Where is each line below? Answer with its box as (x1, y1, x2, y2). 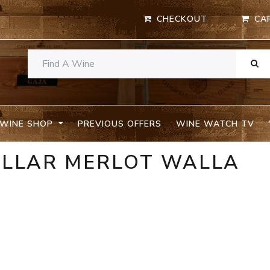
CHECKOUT (157, 13, 208, 25)
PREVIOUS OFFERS (77, 118, 162, 130)
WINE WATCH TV (175, 118, 254, 130)
